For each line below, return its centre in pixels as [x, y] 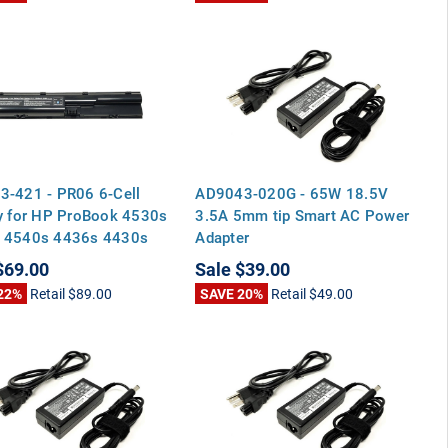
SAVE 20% [232, 293]
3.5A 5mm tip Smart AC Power [302, 214]
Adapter [222, 236]
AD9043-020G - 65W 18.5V [292, 192]
